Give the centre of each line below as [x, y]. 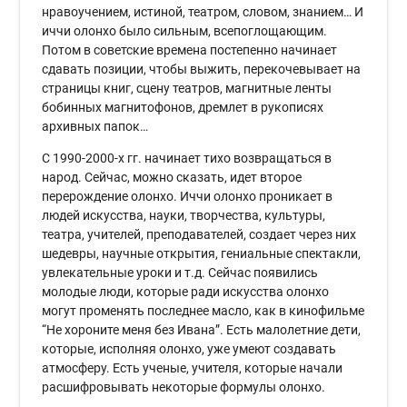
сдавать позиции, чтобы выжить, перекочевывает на [202, 69]
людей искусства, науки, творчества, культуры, [184, 216]
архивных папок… [95, 127]
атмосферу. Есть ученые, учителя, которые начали [193, 368]
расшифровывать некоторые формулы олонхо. [184, 387]
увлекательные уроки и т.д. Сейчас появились [180, 273]
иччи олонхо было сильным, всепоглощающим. [185, 31]
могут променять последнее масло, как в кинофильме [203, 311]
